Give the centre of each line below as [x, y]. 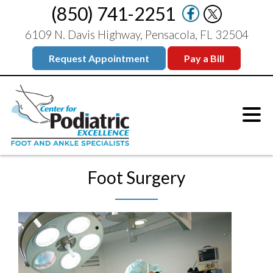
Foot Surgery [136, 178]
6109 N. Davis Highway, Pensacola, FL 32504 [136, 34]
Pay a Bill [204, 58]
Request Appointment [99, 58]
